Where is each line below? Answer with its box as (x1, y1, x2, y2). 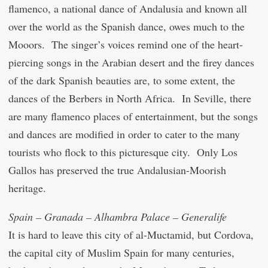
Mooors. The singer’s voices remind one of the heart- (8, 37, 243, 51)
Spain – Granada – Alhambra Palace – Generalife (8, 209, 227, 224)
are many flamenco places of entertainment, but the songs (8, 109, 258, 123)
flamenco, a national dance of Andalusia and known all (8, 1, 247, 16)
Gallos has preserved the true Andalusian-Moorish (8, 163, 226, 177)
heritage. (8, 181, 46, 195)
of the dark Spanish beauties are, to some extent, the (8, 73, 235, 87)
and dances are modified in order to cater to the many (8, 127, 240, 141)
